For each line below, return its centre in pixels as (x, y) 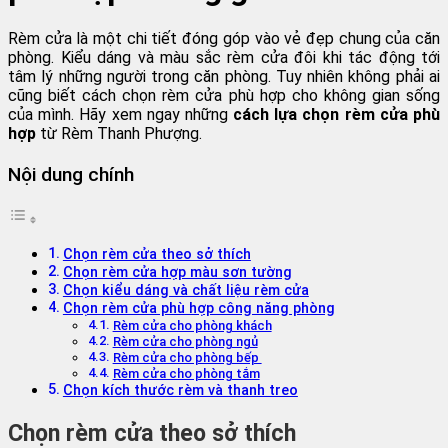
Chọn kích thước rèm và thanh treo (180, 390)
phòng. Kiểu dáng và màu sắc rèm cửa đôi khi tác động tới (224, 58)
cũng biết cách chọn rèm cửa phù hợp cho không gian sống (224, 96)
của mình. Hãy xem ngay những (121, 115)
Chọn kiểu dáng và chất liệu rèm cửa (185, 290)
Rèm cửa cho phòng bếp (187, 357)
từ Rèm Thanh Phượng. (119, 134)
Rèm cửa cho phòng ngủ (185, 341)
